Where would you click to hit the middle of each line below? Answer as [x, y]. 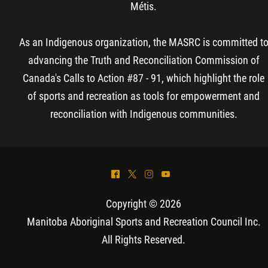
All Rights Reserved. [144, 239]
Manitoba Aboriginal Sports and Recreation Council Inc [142, 221]
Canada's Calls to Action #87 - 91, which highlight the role [144, 78]
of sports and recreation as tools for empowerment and [144, 96]
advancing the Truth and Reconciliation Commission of [144, 60]
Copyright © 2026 [144, 203]
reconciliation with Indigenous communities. [144, 114]
